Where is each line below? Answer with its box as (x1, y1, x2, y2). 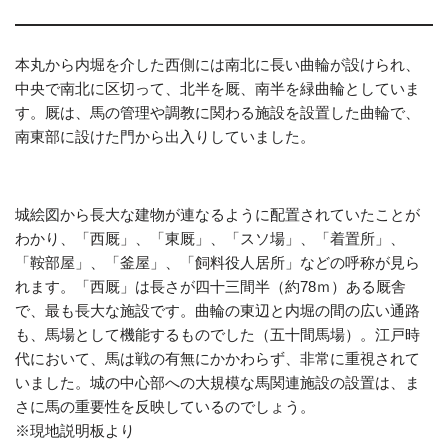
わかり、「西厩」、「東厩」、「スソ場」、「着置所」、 (15, 229, 405, 247)
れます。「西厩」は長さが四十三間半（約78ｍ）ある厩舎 (15, 277, 406, 295)
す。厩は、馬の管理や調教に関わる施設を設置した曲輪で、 (15, 103, 420, 121)
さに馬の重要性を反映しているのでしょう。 (15, 397, 315, 415)
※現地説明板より (15, 421, 135, 439)
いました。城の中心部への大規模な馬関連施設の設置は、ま (15, 373, 420, 391)
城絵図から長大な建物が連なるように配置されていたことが (15, 205, 420, 223)
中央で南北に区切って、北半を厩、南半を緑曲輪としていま (15, 79, 420, 97)
